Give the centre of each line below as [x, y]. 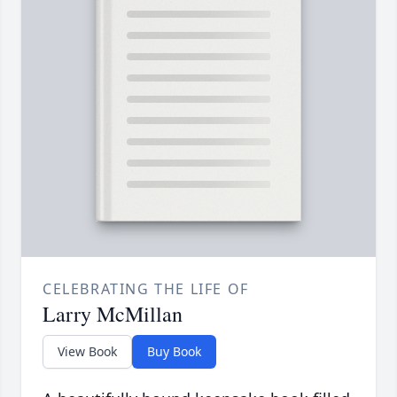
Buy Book [174, 351]
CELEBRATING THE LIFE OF [146, 288]
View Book [87, 351]
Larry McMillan [113, 313]
